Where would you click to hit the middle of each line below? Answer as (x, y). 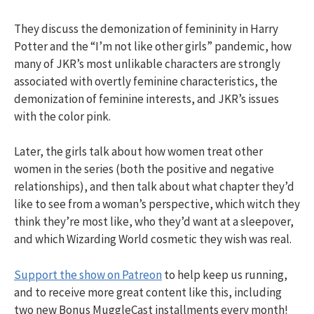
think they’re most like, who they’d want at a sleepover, (154, 221)
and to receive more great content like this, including (148, 292)
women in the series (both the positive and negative (144, 169)
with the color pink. (62, 116)
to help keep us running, (225, 274)
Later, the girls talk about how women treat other (138, 151)
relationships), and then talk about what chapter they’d (154, 186)
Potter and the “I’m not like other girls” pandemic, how (153, 46)
